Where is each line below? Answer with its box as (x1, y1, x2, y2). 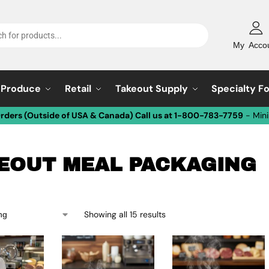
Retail (64, 82, 91, 95)
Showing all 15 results (83, 209, 166, 220)
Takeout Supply (115, 82, 188, 95)
